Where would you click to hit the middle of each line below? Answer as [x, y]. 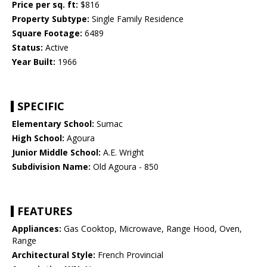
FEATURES [45, 211]
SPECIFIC [41, 106]
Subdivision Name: [51, 167]
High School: [38, 138]
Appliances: [37, 229]
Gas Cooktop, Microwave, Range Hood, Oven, [152, 229]
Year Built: [34, 62]
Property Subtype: [51, 19]
